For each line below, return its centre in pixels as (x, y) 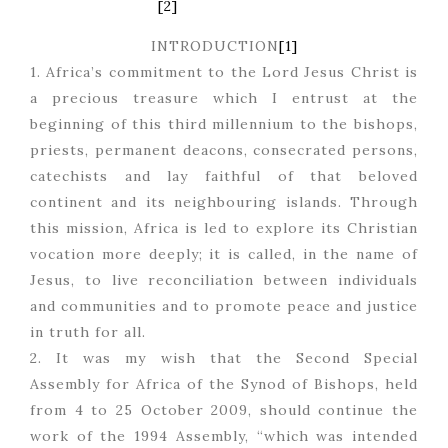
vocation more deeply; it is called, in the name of (224, 254)
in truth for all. (88, 332)
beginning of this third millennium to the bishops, (224, 124)
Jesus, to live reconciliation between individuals (224, 280)
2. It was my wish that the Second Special (224, 358)
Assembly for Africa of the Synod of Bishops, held (224, 384)
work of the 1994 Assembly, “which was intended (224, 436)
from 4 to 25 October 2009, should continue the (224, 410)
